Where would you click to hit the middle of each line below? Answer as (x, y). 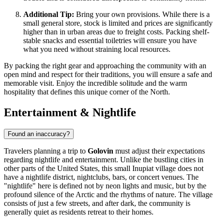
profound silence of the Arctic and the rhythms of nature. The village (108, 195)
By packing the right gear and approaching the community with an (105, 66)
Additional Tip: (49, 15)
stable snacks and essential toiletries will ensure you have (110, 41)
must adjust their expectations (159, 151)
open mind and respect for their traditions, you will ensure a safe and (108, 75)
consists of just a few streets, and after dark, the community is (97, 203)
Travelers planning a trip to (46, 151)
